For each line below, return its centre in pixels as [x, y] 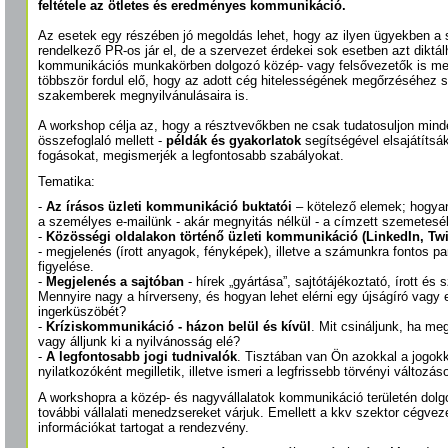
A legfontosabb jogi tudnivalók [141, 357]
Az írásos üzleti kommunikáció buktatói [169, 207]
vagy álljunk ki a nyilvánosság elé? [139, 342]
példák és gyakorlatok [233, 141]
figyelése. [66, 267]
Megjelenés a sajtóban [115, 282]
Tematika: [66, 181]
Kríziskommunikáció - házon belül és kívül [178, 327]
